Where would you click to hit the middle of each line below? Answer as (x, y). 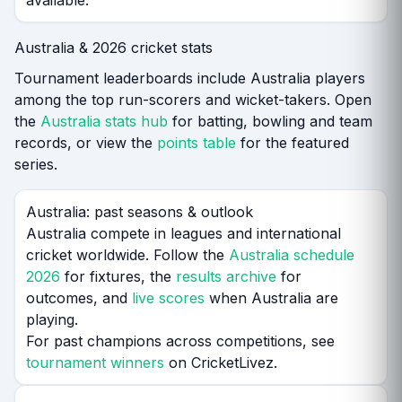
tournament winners (95, 363)
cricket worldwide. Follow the (127, 255)
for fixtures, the (118, 277)
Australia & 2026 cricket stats (114, 48)
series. (36, 165)
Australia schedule (292, 255)
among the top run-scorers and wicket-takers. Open (193, 100)
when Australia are (271, 298)
